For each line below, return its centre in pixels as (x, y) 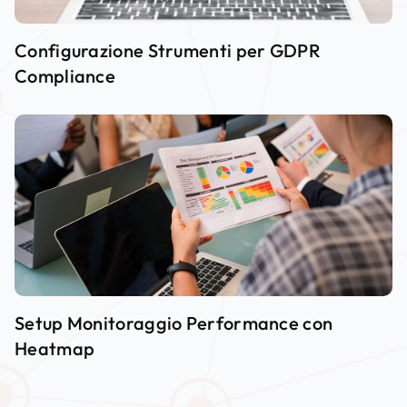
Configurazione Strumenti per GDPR (168, 50)
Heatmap (55, 348)
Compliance (65, 75)
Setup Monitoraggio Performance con (174, 323)
